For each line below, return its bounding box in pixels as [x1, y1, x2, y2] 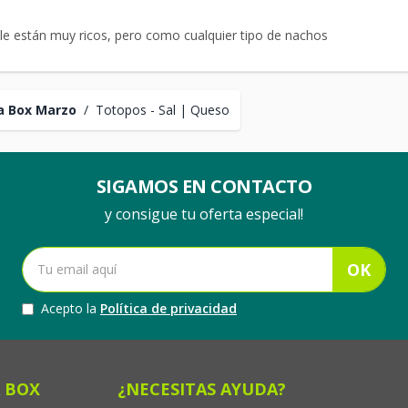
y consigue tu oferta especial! [105, 204, 303, 224]
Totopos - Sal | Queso [96, 101, 229, 118]
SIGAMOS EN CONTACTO [96, 174, 312, 199]
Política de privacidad [100, 300, 237, 317]
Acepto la [41, 300, 100, 317]
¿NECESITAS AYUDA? [117, 378, 286, 400]
